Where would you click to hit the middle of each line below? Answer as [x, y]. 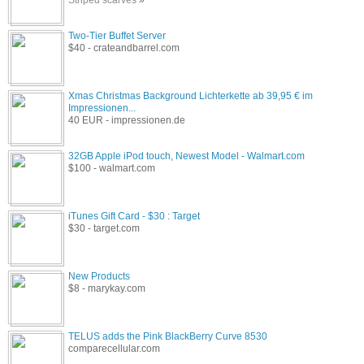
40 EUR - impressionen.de [127, 120]
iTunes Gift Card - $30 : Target [134, 216]
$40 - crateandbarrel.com [124, 48]
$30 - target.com [104, 228]
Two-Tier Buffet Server [117, 35]
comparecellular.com [114, 348]
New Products [99, 276]
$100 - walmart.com [112, 168]
